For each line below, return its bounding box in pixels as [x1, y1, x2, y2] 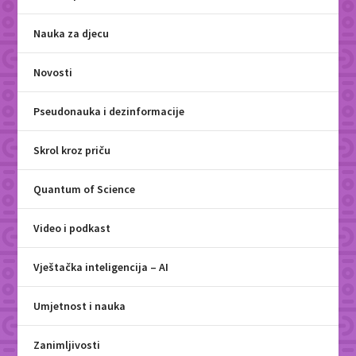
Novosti [33, 65, 73, 80]
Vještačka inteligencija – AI [33, 260, 169, 275]
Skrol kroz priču [33, 143, 111, 158]
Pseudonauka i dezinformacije [33, 104, 185, 119]
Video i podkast [33, 221, 111, 236]
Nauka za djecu [33, 26, 110, 41]
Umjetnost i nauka [33, 299, 126, 314]
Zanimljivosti [33, 338, 101, 353]
